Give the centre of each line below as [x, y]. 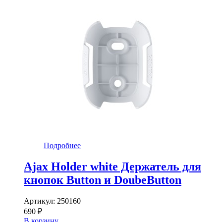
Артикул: [40, 201]
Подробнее [62, 145]
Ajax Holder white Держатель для [112, 166]
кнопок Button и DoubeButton [103, 180]
